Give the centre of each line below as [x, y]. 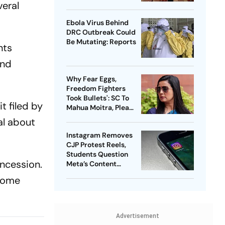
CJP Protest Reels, [96, 145]
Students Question [97, 154]
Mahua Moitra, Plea [97, 108]
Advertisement [137, 216]
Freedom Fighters [96, 89]
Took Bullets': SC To [97, 98]
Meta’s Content [91, 164]
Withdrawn [85, 117]
